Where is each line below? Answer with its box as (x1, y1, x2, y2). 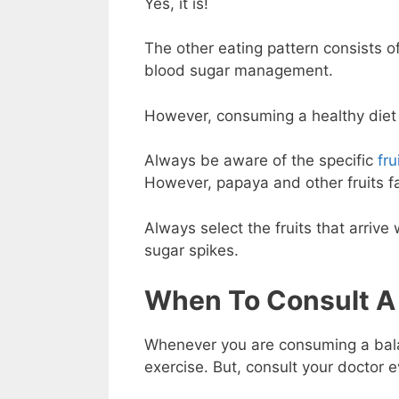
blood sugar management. (144, 61, 333, 80)
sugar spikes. (144, 240, 239, 259)
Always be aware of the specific (144, 151, 378, 170)
